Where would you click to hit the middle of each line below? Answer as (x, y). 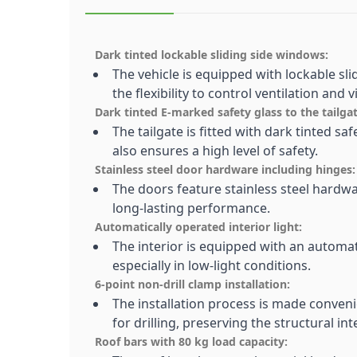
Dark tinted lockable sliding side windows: (212, 55)
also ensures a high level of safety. (215, 151)
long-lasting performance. (191, 208)
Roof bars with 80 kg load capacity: (191, 342)
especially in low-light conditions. (212, 266)
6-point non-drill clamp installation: (192, 284)
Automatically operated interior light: (198, 227)
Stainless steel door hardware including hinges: (225, 170)
